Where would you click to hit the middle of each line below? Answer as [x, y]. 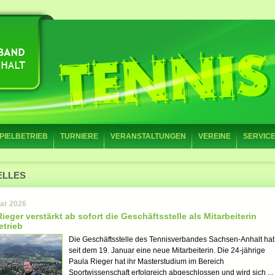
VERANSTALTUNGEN [148, 136]
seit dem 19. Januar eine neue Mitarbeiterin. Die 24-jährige [167, 250]
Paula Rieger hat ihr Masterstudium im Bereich [146, 261]
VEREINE [215, 136]
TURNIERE [79, 136]
